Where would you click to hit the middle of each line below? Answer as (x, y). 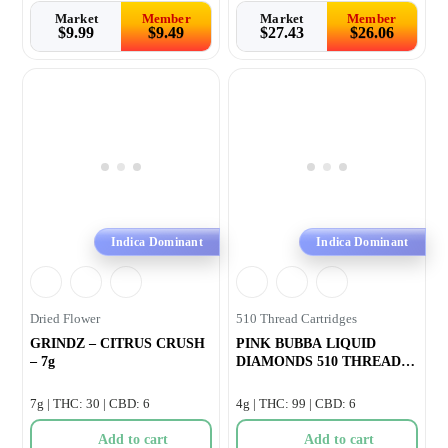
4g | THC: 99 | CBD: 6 (296, 403)
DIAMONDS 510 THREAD (318, 361)
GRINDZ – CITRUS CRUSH (118, 343)
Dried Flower (65, 318)
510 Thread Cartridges (296, 318)
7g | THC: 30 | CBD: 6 (90, 403)
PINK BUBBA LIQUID (306, 343)
